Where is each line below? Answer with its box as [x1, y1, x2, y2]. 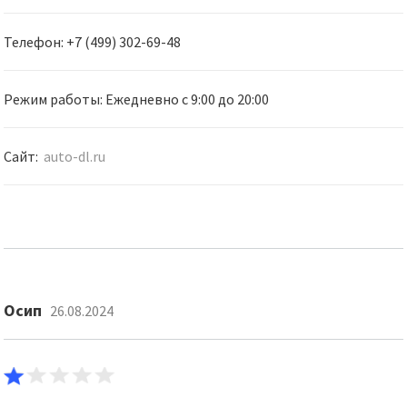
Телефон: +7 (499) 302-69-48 [4, 33, 182, 51]
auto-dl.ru [44, 147, 106, 165]
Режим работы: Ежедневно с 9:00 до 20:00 [4, 90, 270, 108]
